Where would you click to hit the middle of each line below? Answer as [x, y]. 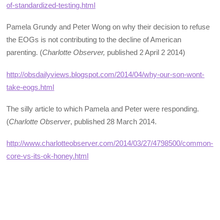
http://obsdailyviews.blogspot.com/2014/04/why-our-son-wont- [106, 74]
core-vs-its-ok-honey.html [48, 156]
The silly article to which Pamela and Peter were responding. [103, 109]
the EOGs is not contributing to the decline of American [94, 40]
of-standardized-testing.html [51, 5]
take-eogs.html [30, 87]
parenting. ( [25, 53]
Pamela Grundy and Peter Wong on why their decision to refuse [108, 27]
